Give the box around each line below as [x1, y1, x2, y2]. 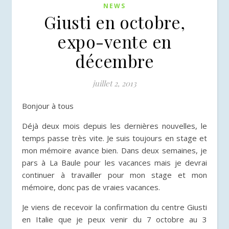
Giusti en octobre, [43, 11, 186, 33]
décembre [75, 50, 154, 72]
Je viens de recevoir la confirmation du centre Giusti [22, 202, 207, 212]
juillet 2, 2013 [93, 78, 136, 88]
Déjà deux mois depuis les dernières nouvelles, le [22, 121, 207, 131]
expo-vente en [57, 30, 172, 53]
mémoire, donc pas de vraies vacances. [22, 182, 160, 192]
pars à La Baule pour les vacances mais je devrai [22, 157, 207, 168]
